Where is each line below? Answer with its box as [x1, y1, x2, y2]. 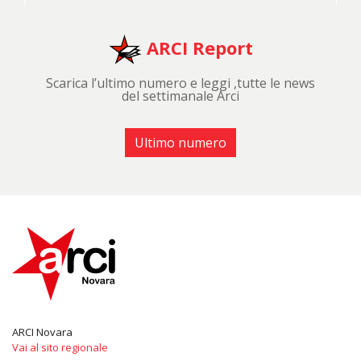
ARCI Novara [12, 324, 73, 339]
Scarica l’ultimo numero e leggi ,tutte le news [46, 74, 315, 92]
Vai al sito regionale [12, 339, 108, 355]
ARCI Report [142, 35, 253, 60]
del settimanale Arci [122, 87, 239, 105]
